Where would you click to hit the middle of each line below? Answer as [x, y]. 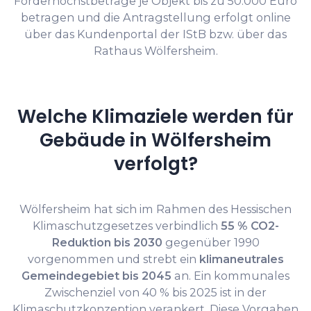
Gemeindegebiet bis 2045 [96, 276]
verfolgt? [155, 164]
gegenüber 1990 [211, 243]
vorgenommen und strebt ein [113, 259]
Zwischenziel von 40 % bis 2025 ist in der [155, 293]
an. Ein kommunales [230, 276]
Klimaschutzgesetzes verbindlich [126, 226]
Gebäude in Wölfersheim [155, 140]
